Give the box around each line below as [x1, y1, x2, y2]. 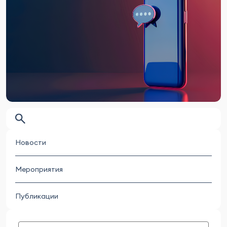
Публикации [15, 192, 58, 201]
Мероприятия [15, 165, 63, 174]
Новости [15, 138, 46, 147]
